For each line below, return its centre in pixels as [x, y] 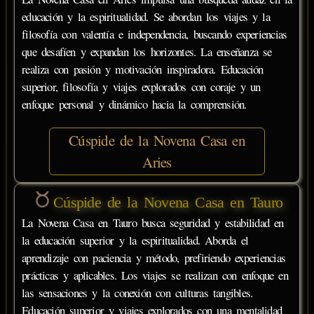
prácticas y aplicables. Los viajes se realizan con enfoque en [155, 275]
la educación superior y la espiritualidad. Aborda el [135, 240]
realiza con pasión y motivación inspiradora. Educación [143, 69]
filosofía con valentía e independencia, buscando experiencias [155, 34]
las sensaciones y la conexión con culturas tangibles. [137, 292]
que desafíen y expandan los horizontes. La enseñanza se [147, 51]
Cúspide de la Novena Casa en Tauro [168, 202]
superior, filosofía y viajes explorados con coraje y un [141, 86]
